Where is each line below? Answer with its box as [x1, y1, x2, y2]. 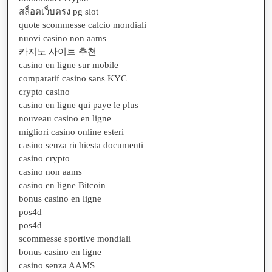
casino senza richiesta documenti [19, 140, 143, 150]
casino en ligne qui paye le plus [19, 100, 138, 110]
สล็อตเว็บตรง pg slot [19, 6, 98, 16]
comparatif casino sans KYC [19, 73, 127, 83]
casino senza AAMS [19, 260, 95, 270]
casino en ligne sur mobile [19, 59, 118, 70]
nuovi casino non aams [19, 33, 106, 43]
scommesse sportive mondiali [19, 233, 131, 243]
